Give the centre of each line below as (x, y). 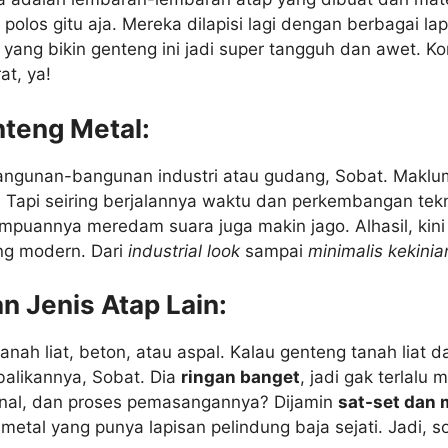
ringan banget (240, 377)
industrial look (184, 250)
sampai (274, 250)
